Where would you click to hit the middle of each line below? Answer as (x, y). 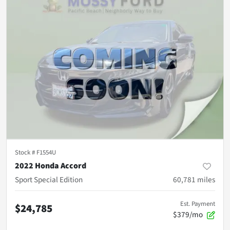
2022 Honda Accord (51, 166)
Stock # (26, 152)
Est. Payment (198, 204)
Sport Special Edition (49, 179)
